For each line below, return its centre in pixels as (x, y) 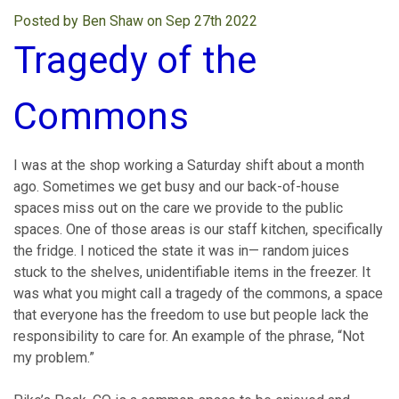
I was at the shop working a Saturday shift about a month (189, 165)
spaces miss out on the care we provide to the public (178, 208)
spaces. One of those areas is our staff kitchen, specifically (198, 229)
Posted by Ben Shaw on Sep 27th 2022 (135, 20)
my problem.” (54, 357)
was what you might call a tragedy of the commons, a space (198, 293)
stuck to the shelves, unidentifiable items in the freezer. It (192, 272)
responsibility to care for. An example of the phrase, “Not (189, 336)
